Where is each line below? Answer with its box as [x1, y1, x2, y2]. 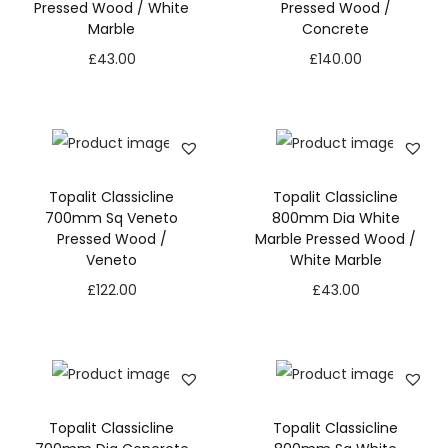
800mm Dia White [271, 208, 400, 229]
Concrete [302, 19, 370, 40]
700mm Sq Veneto [45, 208, 179, 229]
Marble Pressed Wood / [255, 229, 417, 250]
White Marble [289, 250, 382, 271]
